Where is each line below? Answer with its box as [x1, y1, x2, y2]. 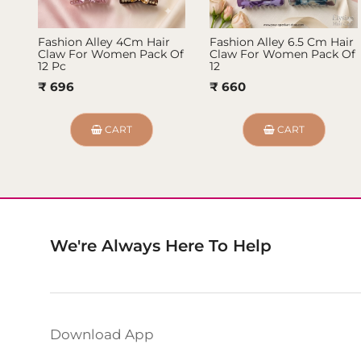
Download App [50, 326, 155, 343]
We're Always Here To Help [50, 236, 272, 256]
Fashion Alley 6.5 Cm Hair [210, 35, 355, 50]
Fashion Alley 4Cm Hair [38, 35, 171, 50]
